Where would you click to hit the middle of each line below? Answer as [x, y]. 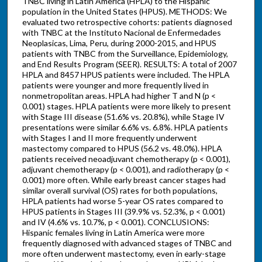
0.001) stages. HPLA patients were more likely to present [126, 106]
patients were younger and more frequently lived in [115, 85]
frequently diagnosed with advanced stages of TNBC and [127, 243]
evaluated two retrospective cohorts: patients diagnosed [127, 22]
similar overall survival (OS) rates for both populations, [120, 191]
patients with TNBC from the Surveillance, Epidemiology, [125, 54]
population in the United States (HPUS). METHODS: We [124, 12]
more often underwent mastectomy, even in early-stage [124, 254]
